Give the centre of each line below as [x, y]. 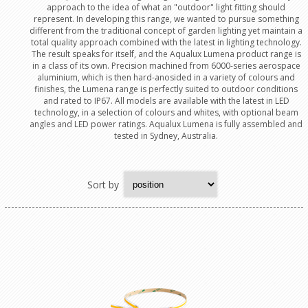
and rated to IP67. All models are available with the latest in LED [166, 101]
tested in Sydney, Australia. [166, 136]
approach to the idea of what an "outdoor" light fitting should [166, 7]
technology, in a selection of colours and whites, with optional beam [166, 112]
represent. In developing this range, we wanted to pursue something [166, 19]
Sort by [103, 184]
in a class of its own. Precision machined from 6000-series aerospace [166, 66]
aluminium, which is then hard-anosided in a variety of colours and [166, 77]
